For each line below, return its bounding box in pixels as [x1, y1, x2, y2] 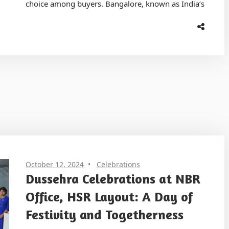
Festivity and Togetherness [25, 206, 184, 222]
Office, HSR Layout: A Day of [25, 188, 193, 204]
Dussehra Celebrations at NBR [25, 170, 200, 187]
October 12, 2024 [25, 159, 84, 169]
